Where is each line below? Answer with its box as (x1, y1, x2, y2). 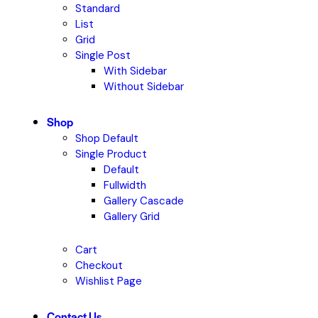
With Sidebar (103, 64, 167, 78)
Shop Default (75, 131, 138, 146)
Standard (75, 1, 120, 16)
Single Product (75, 146, 147, 161)
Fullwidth (103, 177, 146, 192)
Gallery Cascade (103, 193, 184, 208)
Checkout (75, 258, 123, 273)
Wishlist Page (75, 274, 142, 288)
